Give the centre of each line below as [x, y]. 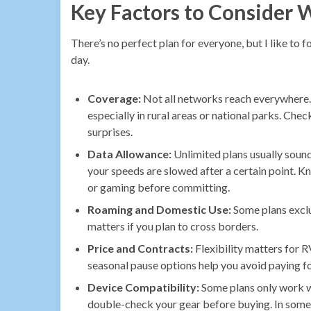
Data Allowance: [129, 153]
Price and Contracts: [140, 248]
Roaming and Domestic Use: [159, 209]
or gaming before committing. [159, 187]
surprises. [110, 131]
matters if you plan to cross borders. [173, 226]
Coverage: [114, 98]
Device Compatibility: [143, 287]
